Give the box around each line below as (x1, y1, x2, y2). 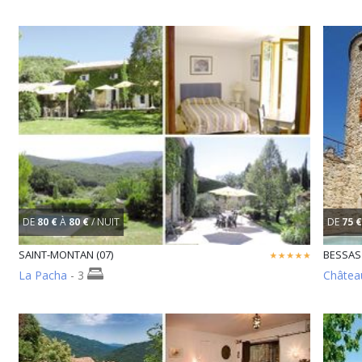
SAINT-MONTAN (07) (19, 246, 113, 262)
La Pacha (19, 267, 67, 283)
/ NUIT (91, 214, 120, 229)
